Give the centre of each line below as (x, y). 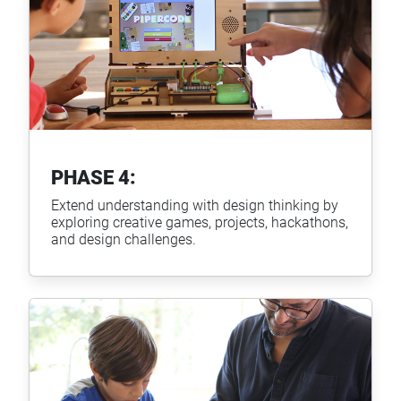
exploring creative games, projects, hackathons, (200, 222)
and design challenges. (124, 239)
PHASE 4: (94, 177)
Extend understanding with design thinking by (195, 205)
